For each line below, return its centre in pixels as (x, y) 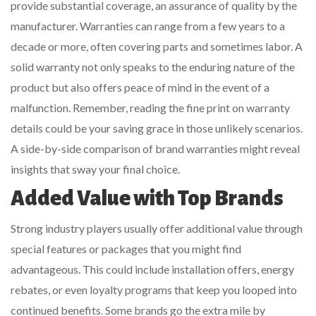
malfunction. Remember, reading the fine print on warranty (150, 107)
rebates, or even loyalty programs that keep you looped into (154, 289)
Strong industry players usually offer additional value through (157, 228)
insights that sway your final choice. (95, 169)
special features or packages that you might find (126, 248)
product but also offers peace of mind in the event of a (140, 87)
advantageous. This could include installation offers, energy (152, 269)
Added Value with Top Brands (147, 198)
